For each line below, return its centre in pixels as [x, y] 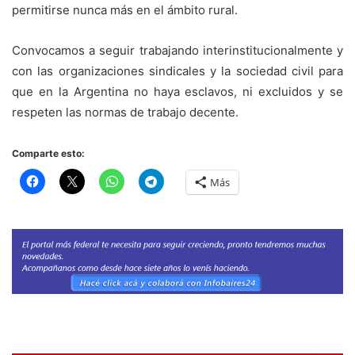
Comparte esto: [48, 153]
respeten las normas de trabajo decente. [125, 112]
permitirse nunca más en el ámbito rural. [125, 10]
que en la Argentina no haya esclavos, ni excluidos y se [177, 91]
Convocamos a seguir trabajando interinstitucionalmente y [177, 50]
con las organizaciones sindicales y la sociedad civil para [177, 71]
